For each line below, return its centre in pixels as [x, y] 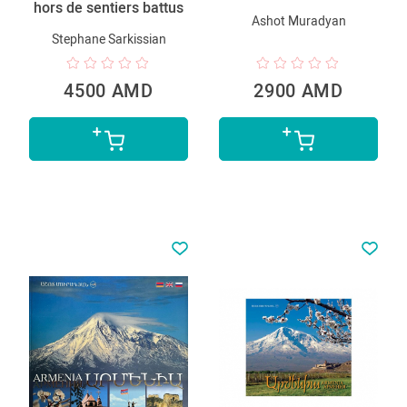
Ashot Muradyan [298, 20]
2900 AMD [298, 90]
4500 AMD [109, 90]
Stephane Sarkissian [109, 39]
